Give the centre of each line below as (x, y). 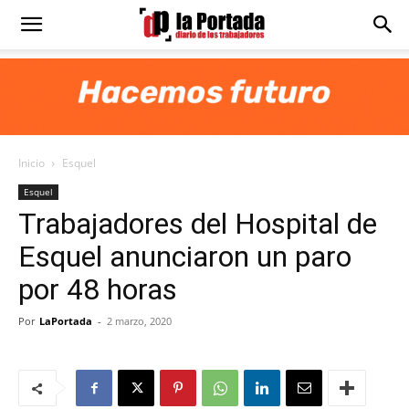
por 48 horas (98, 289)
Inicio (31, 163)
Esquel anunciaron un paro (185, 257)
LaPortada (66, 321)
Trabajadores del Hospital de (198, 224)
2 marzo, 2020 (139, 321)
